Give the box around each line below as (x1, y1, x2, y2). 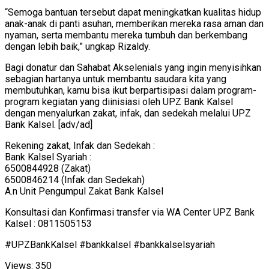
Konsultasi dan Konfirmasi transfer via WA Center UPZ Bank (5, 206, 255, 218)
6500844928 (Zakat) (5, 162, 91, 174)
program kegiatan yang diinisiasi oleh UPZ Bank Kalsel (5, 95, 233, 107)
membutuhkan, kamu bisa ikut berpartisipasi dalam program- (5, 84, 256, 96)
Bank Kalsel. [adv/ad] (5, 118, 92, 130)
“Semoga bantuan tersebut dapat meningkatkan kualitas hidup (5, 6, 261, 18)
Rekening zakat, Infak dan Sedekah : (5, 139, 155, 151)
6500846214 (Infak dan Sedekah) (5, 174, 145, 186)
